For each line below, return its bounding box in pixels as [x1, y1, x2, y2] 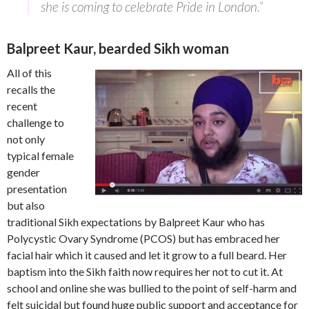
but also [7, 198, 45, 212]
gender [7, 165, 40, 179]
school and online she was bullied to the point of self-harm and [7, 281, 297, 295]
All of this [7, 66, 52, 79]
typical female [7, 148, 74, 162]
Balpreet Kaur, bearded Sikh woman [7, 39, 229, 57]
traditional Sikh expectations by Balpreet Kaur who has [7, 215, 265, 228]
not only [7, 132, 45, 146]
